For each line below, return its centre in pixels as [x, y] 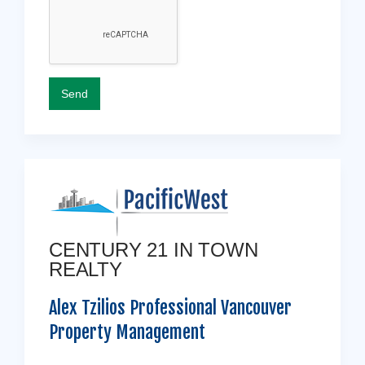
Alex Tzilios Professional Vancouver [170, 308]
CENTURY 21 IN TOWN [154, 250]
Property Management [127, 332]
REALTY [86, 270]
